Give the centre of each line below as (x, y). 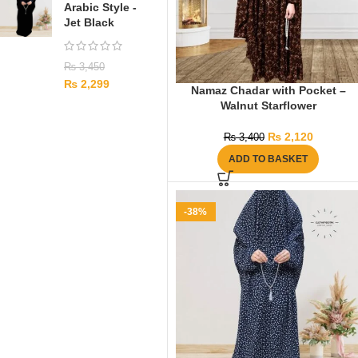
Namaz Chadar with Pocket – (268, 91)
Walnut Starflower (268, 106)
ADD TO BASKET (268, 159)
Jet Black (89, 22)
